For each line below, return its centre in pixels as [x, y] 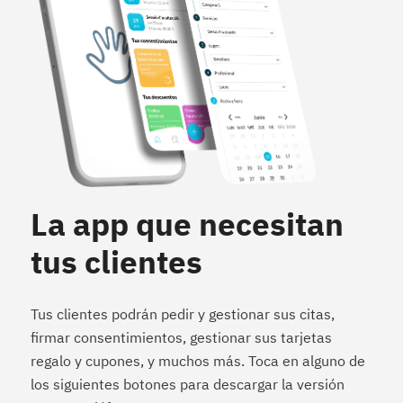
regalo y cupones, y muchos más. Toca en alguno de [197, 361]
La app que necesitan [187, 224]
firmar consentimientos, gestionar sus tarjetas [181, 338]
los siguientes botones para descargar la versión [187, 385]
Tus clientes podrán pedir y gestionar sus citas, [182, 314]
